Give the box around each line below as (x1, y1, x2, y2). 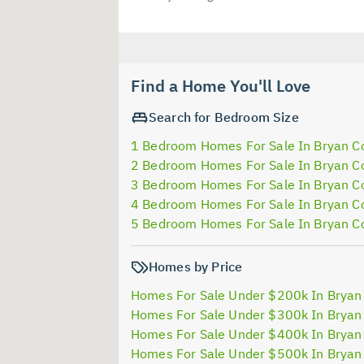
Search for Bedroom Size (149, 108, 299, 125)
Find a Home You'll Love (131, 74, 310, 97)
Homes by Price (149, 258, 243, 275)
